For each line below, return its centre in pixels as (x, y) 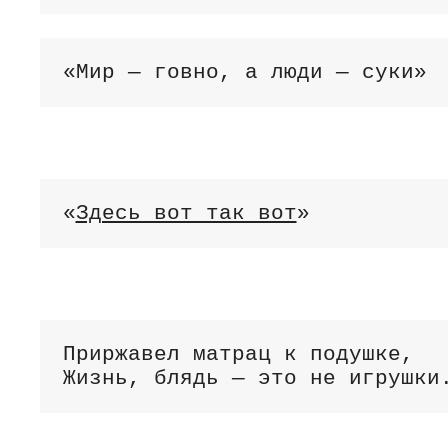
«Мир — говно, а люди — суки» (244, 72)
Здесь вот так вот (186, 213)
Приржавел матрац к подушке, (238, 354)
